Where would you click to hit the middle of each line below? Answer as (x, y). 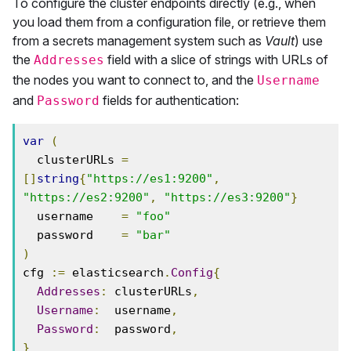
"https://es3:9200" (227, 197)
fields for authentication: (169, 100)
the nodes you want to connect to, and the (135, 80)
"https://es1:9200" (150, 179)
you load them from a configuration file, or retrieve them (169, 22)
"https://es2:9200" (86, 197)
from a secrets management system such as (139, 41)
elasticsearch (114, 273)
